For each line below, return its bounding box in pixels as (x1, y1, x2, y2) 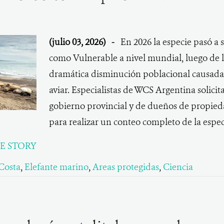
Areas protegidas (92, 161, 159, 173)
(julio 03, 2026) (48, 36, 107, 48)
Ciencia (162, 161, 193, 173)
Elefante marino (24, 161, 88, 173)
